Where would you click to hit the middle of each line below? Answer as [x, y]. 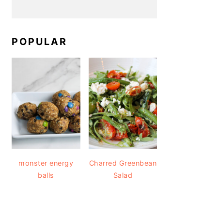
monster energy [46, 163]
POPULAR [39, 41]
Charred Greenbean [123, 163]
